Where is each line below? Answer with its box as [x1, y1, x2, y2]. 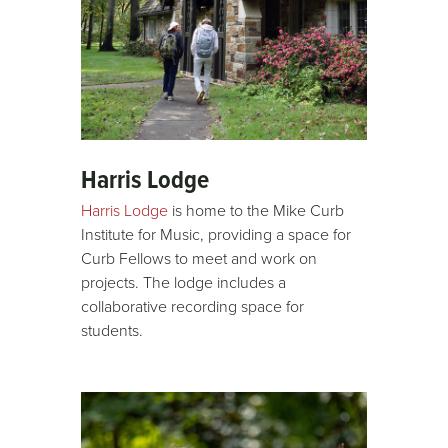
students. [81, 319, 144, 342]
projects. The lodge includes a [81, 271, 287, 294]
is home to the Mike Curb [168, 199, 345, 222]
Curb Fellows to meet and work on [81, 247, 318, 270]
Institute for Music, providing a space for [81, 223, 352, 246]
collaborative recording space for [81, 295, 305, 318]
